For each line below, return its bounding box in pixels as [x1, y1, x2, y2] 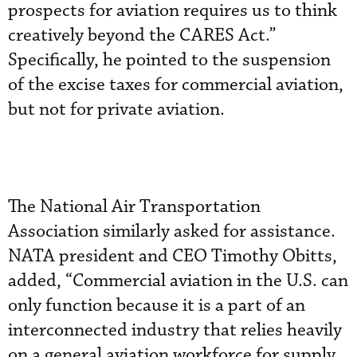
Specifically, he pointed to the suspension [8, 49, 331, 72]
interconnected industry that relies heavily [8, 319, 342, 342]
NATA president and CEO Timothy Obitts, [8, 245, 337, 268]
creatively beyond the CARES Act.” [8, 24, 277, 47]
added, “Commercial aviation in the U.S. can [8, 269, 348, 292]
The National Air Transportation [8, 195, 261, 218]
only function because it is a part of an [8, 294, 305, 317]
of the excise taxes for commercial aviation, [8, 73, 343, 96]
